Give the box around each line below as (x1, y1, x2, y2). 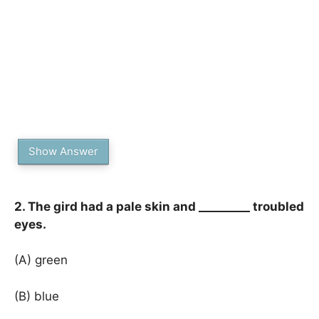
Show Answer (28, 144, 98, 158)
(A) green (14, 253, 68, 267)
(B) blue (14, 288, 59, 303)
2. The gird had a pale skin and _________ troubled (14, 199, 304, 214)
